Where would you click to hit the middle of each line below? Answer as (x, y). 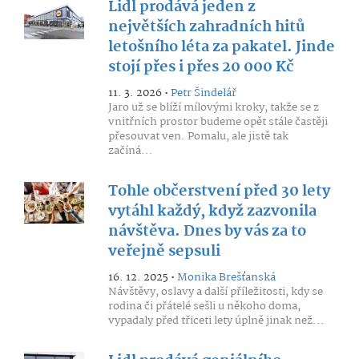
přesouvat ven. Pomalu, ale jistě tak (198, 136)
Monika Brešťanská (226, 277)
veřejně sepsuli (164, 252)
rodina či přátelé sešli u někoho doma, (204, 306)
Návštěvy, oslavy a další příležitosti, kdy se (215, 292)
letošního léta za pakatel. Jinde (221, 47)
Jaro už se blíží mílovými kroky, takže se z (213, 107)
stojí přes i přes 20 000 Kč (201, 67)
